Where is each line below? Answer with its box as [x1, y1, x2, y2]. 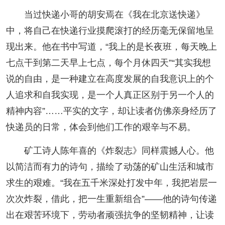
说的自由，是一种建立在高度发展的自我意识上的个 [6, 74, 214, 84]
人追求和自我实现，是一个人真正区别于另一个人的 [6, 90, 214, 100]
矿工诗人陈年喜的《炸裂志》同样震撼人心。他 [24, 146, 214, 156]
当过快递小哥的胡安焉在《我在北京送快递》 [24, 10, 205, 20]
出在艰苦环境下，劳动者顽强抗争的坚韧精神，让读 [6, 210, 214, 220]
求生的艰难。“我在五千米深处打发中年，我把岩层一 [6, 178, 217, 188]
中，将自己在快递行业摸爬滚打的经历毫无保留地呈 [6, 26, 214, 36]
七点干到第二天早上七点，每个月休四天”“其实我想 [6, 58, 211, 68]
